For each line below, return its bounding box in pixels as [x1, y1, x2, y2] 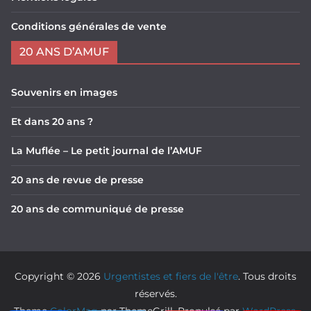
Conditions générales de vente [11, 20, 167, 33]
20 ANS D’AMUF [19, 45, 109, 58]
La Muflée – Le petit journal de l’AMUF [11, 144, 202, 157]
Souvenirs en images [11, 86, 117, 99]
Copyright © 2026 [15, 270, 103, 283]
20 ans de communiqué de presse [11, 203, 184, 215]
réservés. [134, 287, 177, 300]
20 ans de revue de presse [11, 174, 144, 186]
